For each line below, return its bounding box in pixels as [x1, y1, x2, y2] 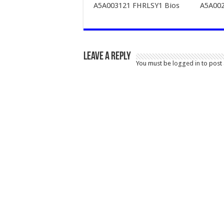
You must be [136, 59, 172, 67]
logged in [172, 59, 200, 67]
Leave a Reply [83, 50, 131, 62]
